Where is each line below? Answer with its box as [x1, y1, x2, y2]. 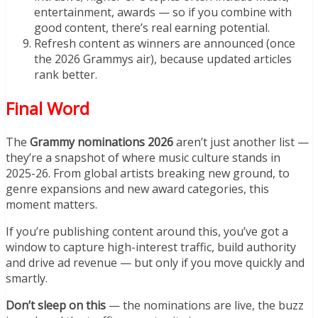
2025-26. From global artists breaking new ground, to [6, 165, 290, 181]
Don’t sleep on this [6, 297, 106, 313]
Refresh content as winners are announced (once [34, 35, 295, 51]
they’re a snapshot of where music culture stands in [6, 149, 280, 165]
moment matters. [6, 196, 97, 212]
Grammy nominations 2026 [30, 133, 173, 150]
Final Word [6, 96, 89, 120]
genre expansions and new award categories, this [6, 180, 269, 197]
